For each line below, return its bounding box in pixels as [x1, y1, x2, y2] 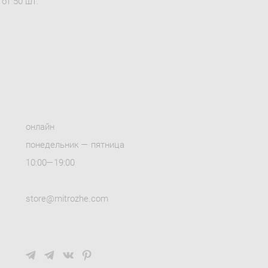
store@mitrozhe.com [26, 192, 109, 204]
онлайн [26, 120, 55, 132]
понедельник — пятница [26, 138, 127, 150]
